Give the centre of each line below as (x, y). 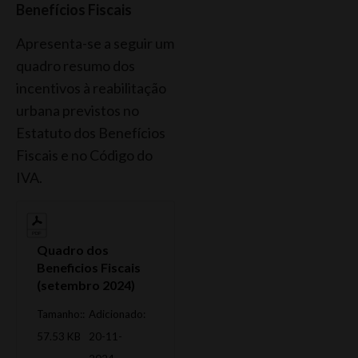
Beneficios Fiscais (89, 267)
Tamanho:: (61, 314)
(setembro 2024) (86, 284)
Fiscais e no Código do (84, 155)
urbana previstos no (78, 111)
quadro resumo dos (76, 66)
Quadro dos (73, 249)
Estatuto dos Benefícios (91, 133)
